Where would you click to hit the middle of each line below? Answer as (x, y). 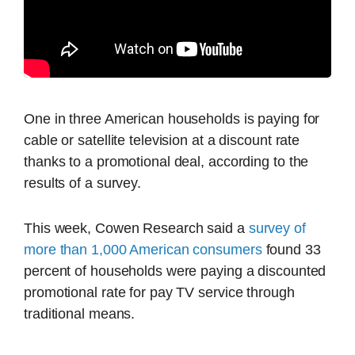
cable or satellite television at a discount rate (162, 140)
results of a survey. (82, 183)
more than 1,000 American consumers (143, 250)
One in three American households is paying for (172, 118)
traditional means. (80, 314)
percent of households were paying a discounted (175, 271)
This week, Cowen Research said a (136, 229)
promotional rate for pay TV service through (159, 293)
